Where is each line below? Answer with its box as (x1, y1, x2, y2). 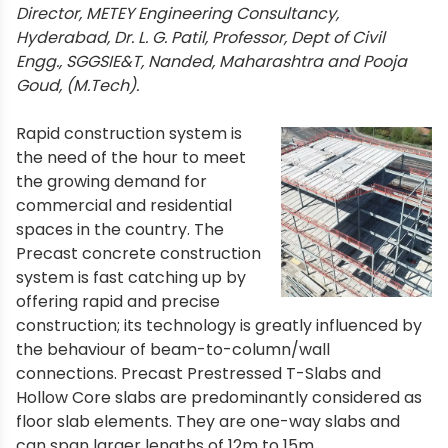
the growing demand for (16, 170, 207, 193)
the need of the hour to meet (16, 146, 246, 169)
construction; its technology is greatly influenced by (16, 314, 422, 337)
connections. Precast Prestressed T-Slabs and (16, 362, 381, 385)
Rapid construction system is (16, 122, 242, 145)
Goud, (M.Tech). (16, 74, 139, 97)
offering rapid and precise (16, 290, 220, 313)
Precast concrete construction (16, 242, 261, 265)
